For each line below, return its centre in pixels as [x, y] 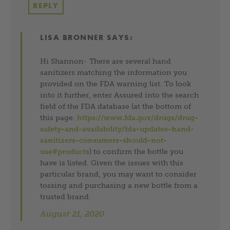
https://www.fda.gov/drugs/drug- [138, 117]
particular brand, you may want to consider [119, 174]
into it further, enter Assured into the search [120, 95]
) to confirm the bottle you [137, 151]
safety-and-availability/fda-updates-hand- [117, 129]
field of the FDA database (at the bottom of [116, 106]
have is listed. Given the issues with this [112, 162]
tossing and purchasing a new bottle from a [119, 185]
